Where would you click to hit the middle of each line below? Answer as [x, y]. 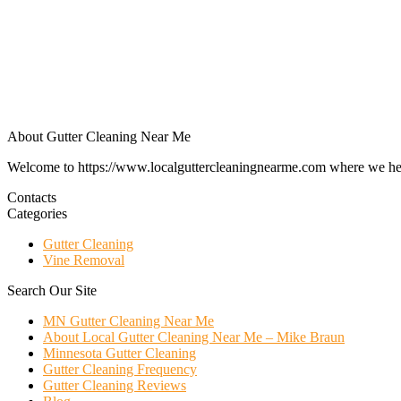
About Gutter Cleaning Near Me [99, 137]
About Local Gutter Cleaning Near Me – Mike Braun [194, 337]
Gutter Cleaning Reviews [115, 386]
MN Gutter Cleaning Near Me [128, 321]
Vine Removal [84, 260]
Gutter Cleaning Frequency [120, 370]
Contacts [32, 198]
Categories [37, 214]
